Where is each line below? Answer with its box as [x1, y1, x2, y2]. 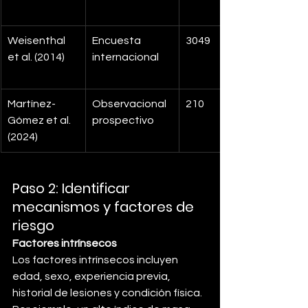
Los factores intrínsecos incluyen [12, 254, 180, 266]
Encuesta [92, 35, 143, 47]
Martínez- [8, 98, 56, 110]
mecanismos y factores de [12, 197, 197, 217]
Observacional [92, 98, 168, 110]
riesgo [12, 216, 54, 236]
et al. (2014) [8, 52, 65, 63]
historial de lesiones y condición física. [12, 287, 204, 299]
